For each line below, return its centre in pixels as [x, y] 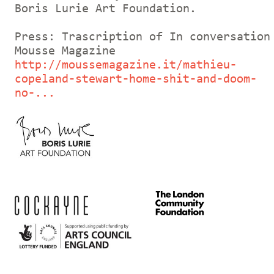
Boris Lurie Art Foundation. [106, 9]
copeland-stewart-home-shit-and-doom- [136, 79]
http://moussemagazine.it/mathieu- [126, 65]
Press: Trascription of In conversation [143, 37]
